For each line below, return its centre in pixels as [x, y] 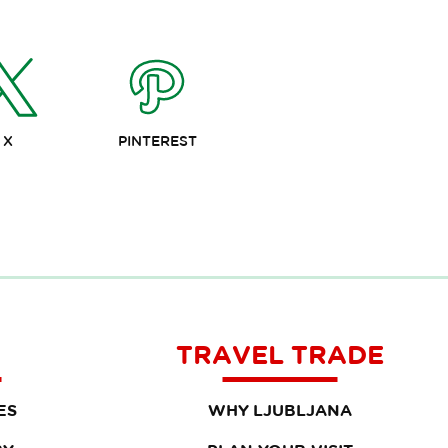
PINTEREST [157, 141]
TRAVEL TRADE [280, 354]
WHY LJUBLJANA [280, 410]
